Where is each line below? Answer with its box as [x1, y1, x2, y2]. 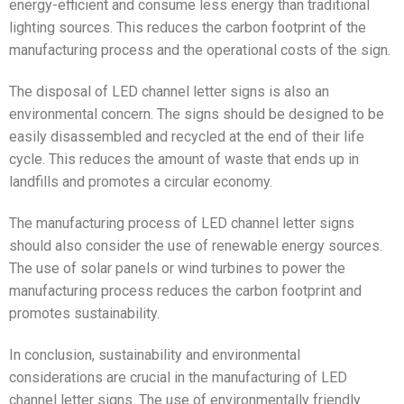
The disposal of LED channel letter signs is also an [9, 83, 329, 101]
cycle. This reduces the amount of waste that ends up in [9, 151, 359, 169]
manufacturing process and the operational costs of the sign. [9, 41, 390, 60]
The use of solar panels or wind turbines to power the [9, 260, 345, 277]
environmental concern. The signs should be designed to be [9, 106, 384, 124]
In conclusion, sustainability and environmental [9, 345, 300, 363]
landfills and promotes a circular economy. [9, 173, 272, 191]
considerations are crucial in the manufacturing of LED [9, 368, 347, 386]
